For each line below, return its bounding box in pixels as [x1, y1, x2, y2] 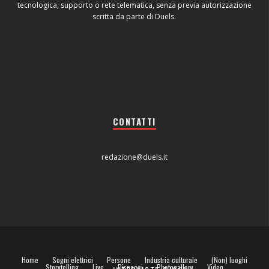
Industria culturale [145, 254, 198, 265]
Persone [107, 254, 131, 265]
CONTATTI [112, 114, 156, 128]
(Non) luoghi [211, 254, 247, 265]
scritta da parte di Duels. [92, 11, 176, 22]
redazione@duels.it [101, 151, 168, 162]
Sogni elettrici [52, 254, 93, 265]
